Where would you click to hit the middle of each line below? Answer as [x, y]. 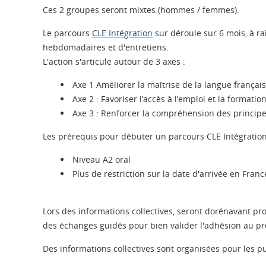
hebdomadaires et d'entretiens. [106, 47]
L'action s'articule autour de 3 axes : [114, 61]
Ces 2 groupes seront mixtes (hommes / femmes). [141, 10]
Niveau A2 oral [102, 159]
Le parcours [67, 33]
